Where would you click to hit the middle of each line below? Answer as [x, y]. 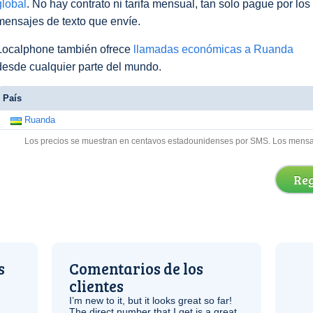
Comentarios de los [136, 268]
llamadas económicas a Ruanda [213, 49]
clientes [96, 286]
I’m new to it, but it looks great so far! [151, 300]
